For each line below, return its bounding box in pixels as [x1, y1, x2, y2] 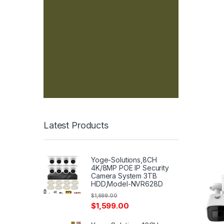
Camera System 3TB [91, 171, 157, 180]
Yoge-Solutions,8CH [91, 155, 157, 164]
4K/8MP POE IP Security [91, 163, 169, 172]
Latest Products [43, 120, 108, 131]
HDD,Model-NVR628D [91, 179, 163, 188]
